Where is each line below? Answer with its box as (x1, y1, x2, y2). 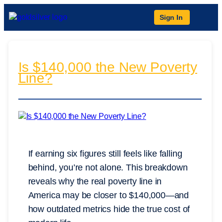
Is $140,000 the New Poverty (18, 59, 197, 75)
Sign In (160, 13, 183, 21)
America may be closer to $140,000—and (28, 190, 189, 201)
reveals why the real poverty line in (28, 176, 162, 187)
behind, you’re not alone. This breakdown (28, 163, 188, 173)
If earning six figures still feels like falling (28, 149, 182, 159)
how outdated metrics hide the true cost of (28, 204, 190, 215)
